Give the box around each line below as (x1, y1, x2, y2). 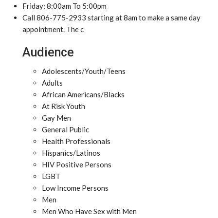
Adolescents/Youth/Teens (42, 67, 126, 75)
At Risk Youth (42, 102, 85, 110)
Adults (42, 78, 63, 87)
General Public (42, 125, 89, 134)
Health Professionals (42, 137, 110, 145)
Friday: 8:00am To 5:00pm (22, 1, 107, 10)
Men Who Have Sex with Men (42, 207, 137, 216)
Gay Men (42, 113, 71, 122)
